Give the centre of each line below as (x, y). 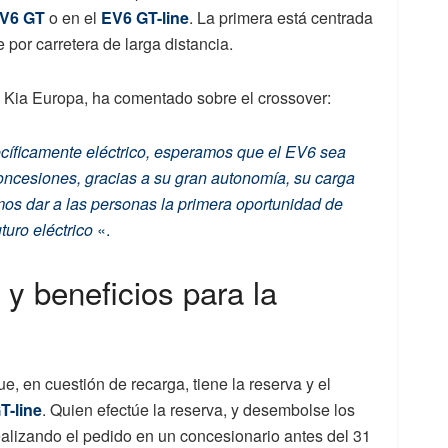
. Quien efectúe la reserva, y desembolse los (198, 409)
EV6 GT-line (145, 18)
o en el (73, 18)
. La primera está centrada (281, 18)
